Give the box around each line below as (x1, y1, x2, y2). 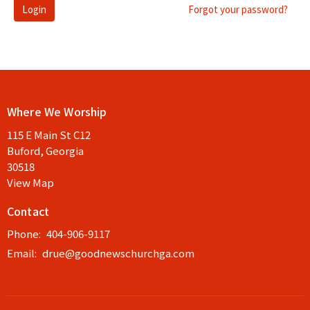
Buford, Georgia (7, 143, 84, 158)
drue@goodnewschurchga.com (42, 246, 194, 261)
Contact (7, 202, 50, 219)
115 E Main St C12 (7, 127, 91, 142)
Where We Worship (7, 103, 107, 120)
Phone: (7, 226, 43, 241)
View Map (7, 174, 54, 190)
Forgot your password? (188, 3, 288, 17)
